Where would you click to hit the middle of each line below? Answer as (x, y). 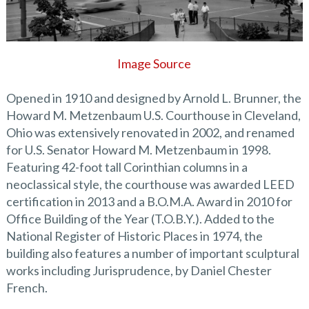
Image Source (154, 63)
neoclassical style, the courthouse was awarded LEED (150, 184)
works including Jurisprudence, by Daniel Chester (139, 270)
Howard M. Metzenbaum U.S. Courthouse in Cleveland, (153, 115)
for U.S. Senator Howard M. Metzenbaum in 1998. (138, 149)
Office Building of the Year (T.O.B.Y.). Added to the (140, 218)
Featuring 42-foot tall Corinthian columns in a (127, 167)
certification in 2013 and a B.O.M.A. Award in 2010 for (149, 201)
